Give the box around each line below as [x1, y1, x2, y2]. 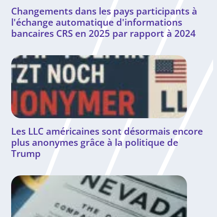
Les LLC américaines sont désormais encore [11, 124, 203, 138]
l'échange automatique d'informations [11, 15, 182, 29]
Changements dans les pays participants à [11, 4, 197, 17]
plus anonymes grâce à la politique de [11, 135, 178, 149]
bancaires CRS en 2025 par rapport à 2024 [11, 26, 196, 40]
